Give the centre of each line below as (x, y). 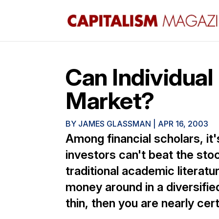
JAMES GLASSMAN (115, 124)
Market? (110, 100)
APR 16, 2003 (183, 124)
